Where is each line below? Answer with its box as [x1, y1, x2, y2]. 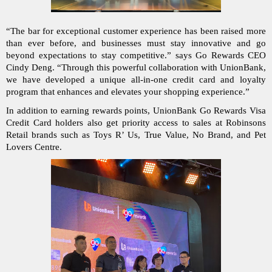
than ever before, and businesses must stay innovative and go [6, 38, 266, 48]
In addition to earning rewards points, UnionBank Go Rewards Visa [6, 105, 266, 115]
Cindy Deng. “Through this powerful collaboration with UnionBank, [6, 62, 266, 72]
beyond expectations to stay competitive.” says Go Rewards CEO [6, 50, 266, 60]
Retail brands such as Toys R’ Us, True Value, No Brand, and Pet [6, 129, 266, 140]
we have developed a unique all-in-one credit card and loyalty [6, 74, 266, 84]
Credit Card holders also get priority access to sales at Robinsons [6, 117, 266, 127]
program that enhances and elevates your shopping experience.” [6, 86, 250, 97]
